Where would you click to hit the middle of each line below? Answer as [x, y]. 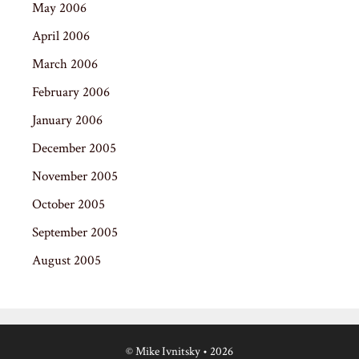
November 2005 [75, 176]
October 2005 [69, 204]
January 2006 [67, 120]
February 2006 [71, 92]
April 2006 [61, 36]
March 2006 [65, 64]
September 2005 [75, 232]
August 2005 [67, 260]
